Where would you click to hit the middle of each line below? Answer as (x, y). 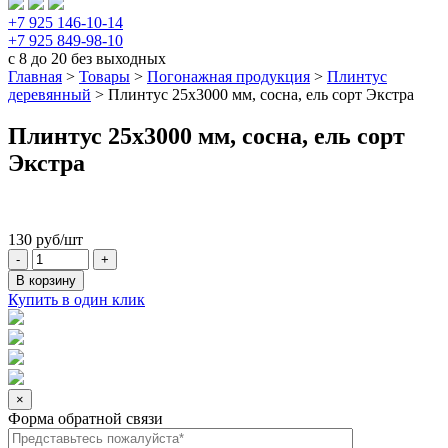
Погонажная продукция (228, 76)
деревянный (49, 94)
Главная (35, 76)
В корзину (46, 281)
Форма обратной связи (85, 419)
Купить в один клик (76, 300)
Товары (104, 76)
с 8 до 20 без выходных (87, 58)
